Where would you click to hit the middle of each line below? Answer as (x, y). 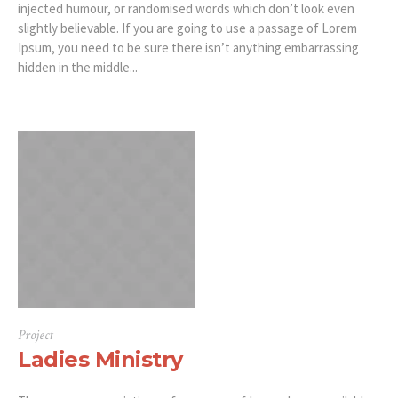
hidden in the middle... (78, 68)
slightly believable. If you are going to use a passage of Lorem (187, 28)
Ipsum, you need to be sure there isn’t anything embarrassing (188, 48)
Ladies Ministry (100, 360)
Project (36, 336)
